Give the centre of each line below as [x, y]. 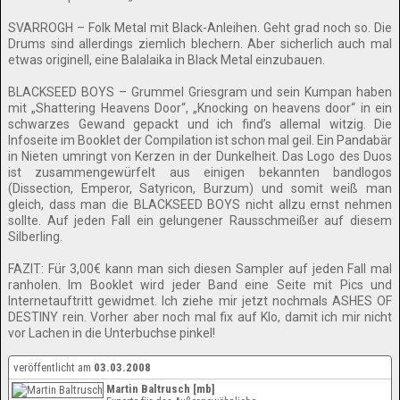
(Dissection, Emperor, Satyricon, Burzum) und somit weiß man [200, 188]
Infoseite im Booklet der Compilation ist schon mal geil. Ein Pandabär [200, 140]
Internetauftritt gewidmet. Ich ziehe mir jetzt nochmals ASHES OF [200, 301]
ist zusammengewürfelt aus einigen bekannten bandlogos [200, 172]
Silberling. [35, 237]
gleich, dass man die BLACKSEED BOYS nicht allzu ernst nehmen [200, 204]
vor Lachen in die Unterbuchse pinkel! [112, 333]
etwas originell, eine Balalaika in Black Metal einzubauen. [167, 60]
